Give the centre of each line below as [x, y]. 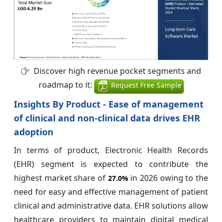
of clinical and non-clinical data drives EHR [107, 118]
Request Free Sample [145, 85]
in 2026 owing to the [168, 178]
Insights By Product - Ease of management [109, 104]
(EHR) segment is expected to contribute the [111, 164]
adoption [34, 132]
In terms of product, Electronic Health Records [111, 150]
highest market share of [61, 178]
